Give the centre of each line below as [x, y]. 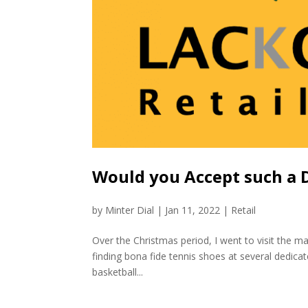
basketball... [118, 272]
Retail [244, 210]
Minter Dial [130, 210]
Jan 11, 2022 [193, 210]
